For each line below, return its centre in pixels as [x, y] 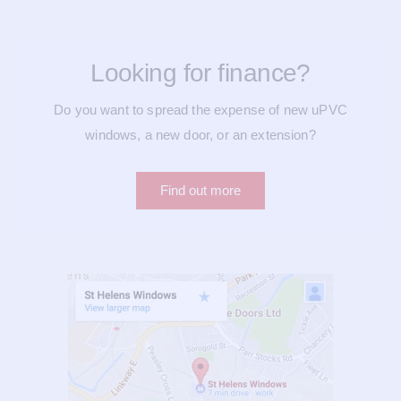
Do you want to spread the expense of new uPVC [200, 110]
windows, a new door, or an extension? [200, 135]
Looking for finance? [200, 73]
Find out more [200, 191]
